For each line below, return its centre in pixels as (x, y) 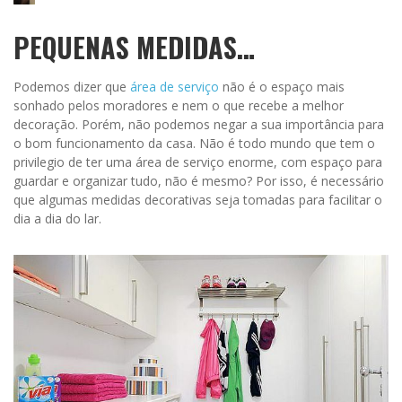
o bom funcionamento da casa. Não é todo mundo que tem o (194, 144)
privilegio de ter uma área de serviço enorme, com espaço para (198, 162)
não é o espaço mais (282, 87)
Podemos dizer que (72, 87)
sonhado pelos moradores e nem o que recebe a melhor (179, 106)
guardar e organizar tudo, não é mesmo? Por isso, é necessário (199, 181)
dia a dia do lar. (57, 219)
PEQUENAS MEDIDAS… (134, 48)
